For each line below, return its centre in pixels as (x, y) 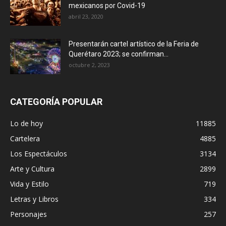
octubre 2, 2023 (89, 65)
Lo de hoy (26, 123)
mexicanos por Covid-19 (107, 6)
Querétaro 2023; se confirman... (119, 54)
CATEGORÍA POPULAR (56, 102)
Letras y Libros (34, 199)
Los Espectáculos (39, 154)
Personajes (29, 214)
